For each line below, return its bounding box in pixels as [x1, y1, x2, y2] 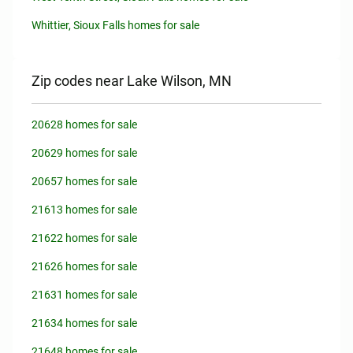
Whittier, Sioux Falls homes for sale [32, 19, 199, 32]
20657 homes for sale [32, 175, 137, 188]
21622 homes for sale [32, 232, 137, 244]
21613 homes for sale [32, 203, 137, 216]
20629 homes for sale [32, 147, 137, 159]
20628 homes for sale [32, 118, 137, 131]
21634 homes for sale [32, 317, 137, 329]
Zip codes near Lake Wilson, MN [32, 72, 232, 89]
